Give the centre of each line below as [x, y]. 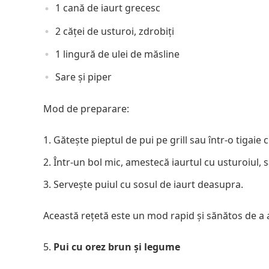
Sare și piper [83, 77]
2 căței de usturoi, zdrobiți [115, 31]
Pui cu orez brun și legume [117, 247]
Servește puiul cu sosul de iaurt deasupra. [148, 185]
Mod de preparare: [86, 109]
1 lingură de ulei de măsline [117, 54]
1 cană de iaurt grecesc [108, 8]
